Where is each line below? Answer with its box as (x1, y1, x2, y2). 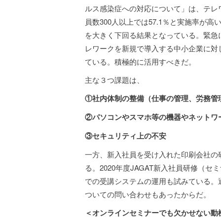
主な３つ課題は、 (85, 74, 144, 85)
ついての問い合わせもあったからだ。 (85, 189, 211, 199)
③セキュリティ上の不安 (85, 130, 166, 141)
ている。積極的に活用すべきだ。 (85, 56, 196, 67)
